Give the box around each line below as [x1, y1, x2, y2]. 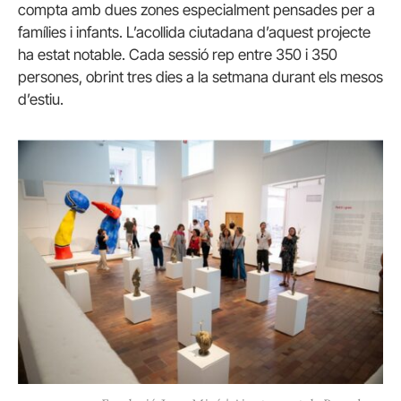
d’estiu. [18, 90, 64, 109]
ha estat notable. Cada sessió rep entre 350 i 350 [18, 46, 337, 64]
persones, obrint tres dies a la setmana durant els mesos [18, 68, 383, 87]
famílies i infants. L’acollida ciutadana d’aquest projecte [18, 23, 371, 42]
